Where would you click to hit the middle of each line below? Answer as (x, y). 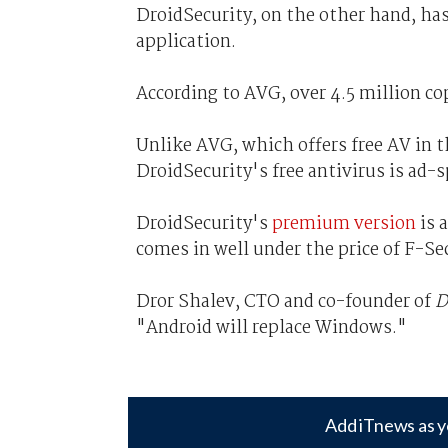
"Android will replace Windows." (275, 327)
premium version (343, 223)
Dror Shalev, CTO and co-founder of (285, 301)
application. (185, 41)
